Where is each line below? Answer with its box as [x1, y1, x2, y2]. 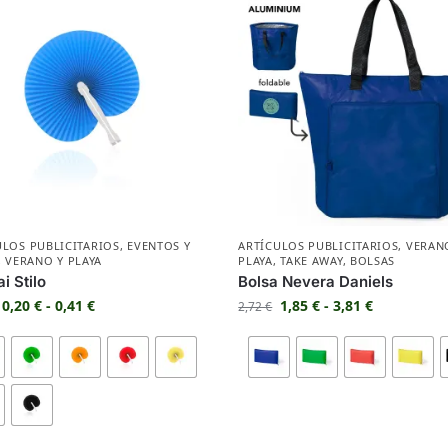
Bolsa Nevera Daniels [238, 272, 394, 292]
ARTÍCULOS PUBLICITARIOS [238, 238, 399, 254]
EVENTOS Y [127, 238, 191, 254]
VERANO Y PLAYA [5, 253, 103, 269]
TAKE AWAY [280, 253, 343, 269]
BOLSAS [349, 253, 396, 269]
